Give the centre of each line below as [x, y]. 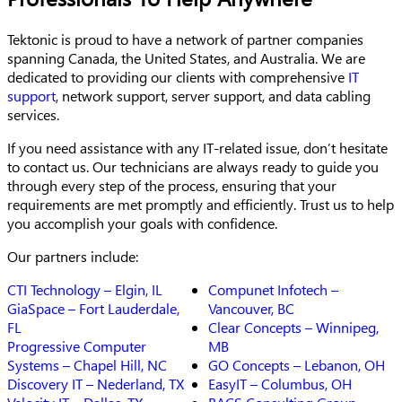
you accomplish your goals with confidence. [142, 223]
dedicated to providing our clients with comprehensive [178, 77]
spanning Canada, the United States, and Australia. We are [186, 58]
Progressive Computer [77, 346]
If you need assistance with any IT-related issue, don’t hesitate [197, 148]
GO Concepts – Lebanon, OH [297, 365]
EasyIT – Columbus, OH [280, 384]
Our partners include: [73, 257]
